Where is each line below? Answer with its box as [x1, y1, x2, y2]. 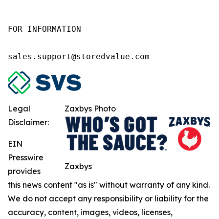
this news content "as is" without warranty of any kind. [8, 179, 210, 190]
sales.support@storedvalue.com [8, 51, 150, 61]
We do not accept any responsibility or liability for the [8, 193, 209, 203]
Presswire [8, 152, 44, 162]
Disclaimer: [8, 117, 49, 127]
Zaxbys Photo [65, 103, 116, 113]
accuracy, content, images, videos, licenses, [8, 207, 173, 217]
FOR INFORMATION [8, 24, 81, 34]
